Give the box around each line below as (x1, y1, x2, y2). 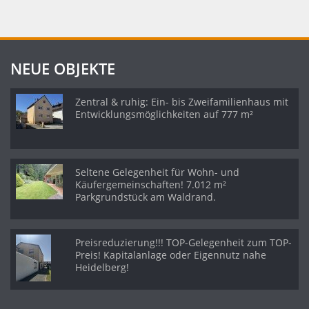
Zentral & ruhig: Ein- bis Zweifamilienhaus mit (75, 95, 288, 108)
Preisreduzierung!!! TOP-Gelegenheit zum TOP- (75, 236, 292, 249)
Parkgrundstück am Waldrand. (75, 190, 216, 203)
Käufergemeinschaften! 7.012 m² (75, 178, 226, 191)
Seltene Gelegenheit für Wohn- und (75, 166, 239, 179)
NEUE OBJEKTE (10, 58, 115, 79)
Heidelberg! (75, 261, 129, 274)
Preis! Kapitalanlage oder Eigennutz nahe (75, 248, 266, 261)
